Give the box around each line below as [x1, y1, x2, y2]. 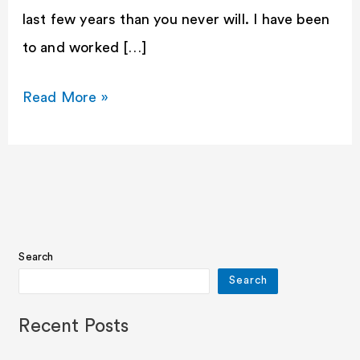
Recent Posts [18, 316, 129, 335]
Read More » [22, 89, 108, 104]
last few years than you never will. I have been [22, 11, 330, 27]
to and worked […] [22, 39, 146, 55]
